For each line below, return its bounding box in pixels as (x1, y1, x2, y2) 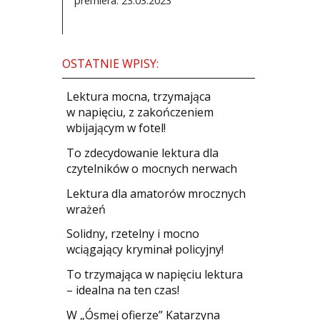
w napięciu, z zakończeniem (66, 104, 214, 121)
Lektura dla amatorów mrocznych (66, 185, 246, 201)
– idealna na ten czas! (66, 282, 180, 299)
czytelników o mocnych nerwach (66, 160, 238, 176)
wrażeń (66, 201, 106, 217)
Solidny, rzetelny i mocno (66, 226, 200, 242)
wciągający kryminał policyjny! (66, 241, 224, 258)
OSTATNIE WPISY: (62, 55, 159, 71)
